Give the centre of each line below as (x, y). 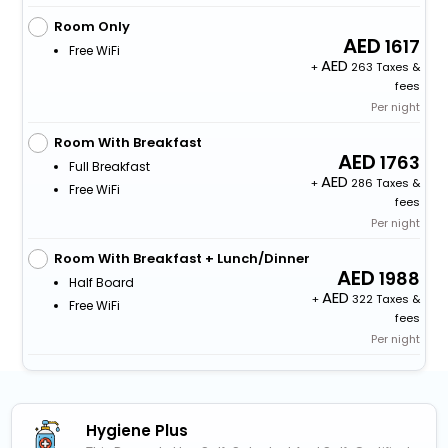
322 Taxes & (385, 299)
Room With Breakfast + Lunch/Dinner (181, 259)
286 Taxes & (384, 183)
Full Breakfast (109, 167)
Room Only (91, 27)
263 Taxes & (384, 67)
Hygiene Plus (137, 431)
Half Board (101, 283)
